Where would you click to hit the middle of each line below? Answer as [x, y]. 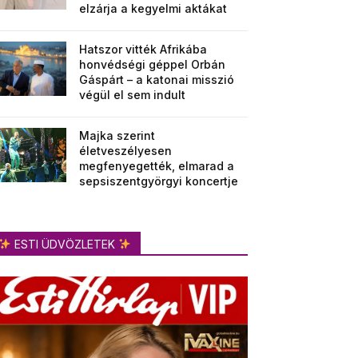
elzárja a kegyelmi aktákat [153, 8]
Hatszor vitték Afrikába [143, 49]
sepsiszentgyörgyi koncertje [159, 181]
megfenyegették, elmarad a [157, 166]
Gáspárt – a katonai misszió [157, 80]
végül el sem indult [133, 95]
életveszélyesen [126, 151]
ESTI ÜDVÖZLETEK [64, 244]
